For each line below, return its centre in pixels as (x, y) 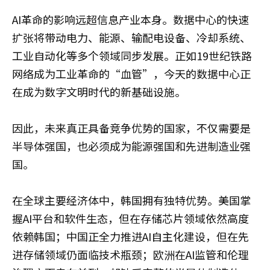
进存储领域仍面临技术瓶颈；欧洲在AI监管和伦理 (130, 254)
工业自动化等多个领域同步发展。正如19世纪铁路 (132, 55)
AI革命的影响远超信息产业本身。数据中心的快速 (130, 19)
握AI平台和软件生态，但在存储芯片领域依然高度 (130, 218)
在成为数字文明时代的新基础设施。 (99, 91)
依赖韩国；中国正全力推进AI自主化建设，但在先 (130, 236)
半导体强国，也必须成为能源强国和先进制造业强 (131, 146)
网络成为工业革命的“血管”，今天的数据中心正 (131, 73)
